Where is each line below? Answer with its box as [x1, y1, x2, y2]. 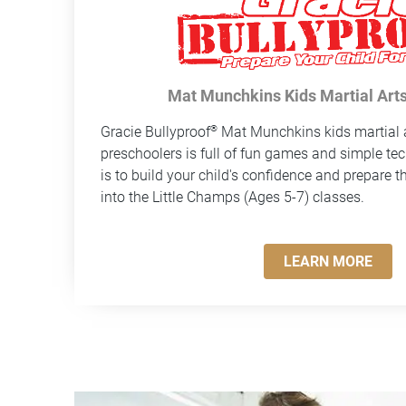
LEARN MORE [283, 252, 372, 270]
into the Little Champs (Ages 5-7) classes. [101, 188, 365, 206]
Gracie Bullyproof [101, 122, 211, 140]
